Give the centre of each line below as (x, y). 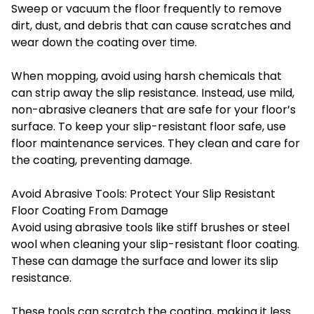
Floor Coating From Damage (90, 210)
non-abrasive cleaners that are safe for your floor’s (153, 109)
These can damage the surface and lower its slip (145, 261)
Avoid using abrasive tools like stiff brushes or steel (150, 227)
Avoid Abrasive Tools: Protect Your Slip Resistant (143, 193)
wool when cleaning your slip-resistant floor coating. (155, 244)
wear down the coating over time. (104, 42)
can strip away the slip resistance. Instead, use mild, (153, 93)
